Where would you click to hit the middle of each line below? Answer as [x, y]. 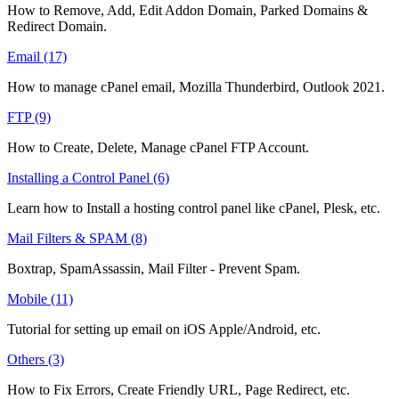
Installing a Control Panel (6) [88, 177]
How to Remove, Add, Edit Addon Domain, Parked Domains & [187, 10]
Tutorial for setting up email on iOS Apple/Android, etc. [164, 329]
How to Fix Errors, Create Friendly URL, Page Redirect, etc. [179, 389]
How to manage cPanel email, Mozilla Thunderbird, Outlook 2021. [196, 86]
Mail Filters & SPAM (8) [77, 238]
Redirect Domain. [57, 26]
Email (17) [37, 56]
